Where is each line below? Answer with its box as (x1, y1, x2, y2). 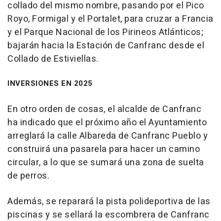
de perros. (7, 169, 49, 183)
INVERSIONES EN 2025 (7, 78, 93, 89)
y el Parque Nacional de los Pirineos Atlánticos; (7, 26, 203, 39)
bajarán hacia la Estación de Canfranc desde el (7, 39, 204, 53)
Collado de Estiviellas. (7, 52, 99, 66)
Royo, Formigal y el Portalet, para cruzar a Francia (7, 12, 214, 26)
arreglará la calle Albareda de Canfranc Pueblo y (7, 129, 208, 143)
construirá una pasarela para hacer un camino (7, 143, 200, 156)
